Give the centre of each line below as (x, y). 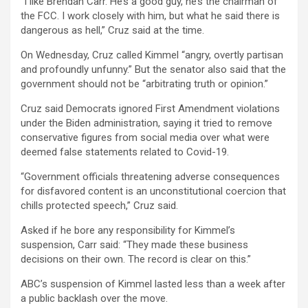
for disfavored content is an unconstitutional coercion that (153, 191)
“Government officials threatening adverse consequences (150, 176)
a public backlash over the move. (94, 298)
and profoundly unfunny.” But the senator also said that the (153, 69)
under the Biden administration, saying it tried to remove (146, 123)
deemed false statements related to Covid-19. (125, 152)
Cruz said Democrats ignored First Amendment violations (150, 108)
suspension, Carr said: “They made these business (134, 244)
